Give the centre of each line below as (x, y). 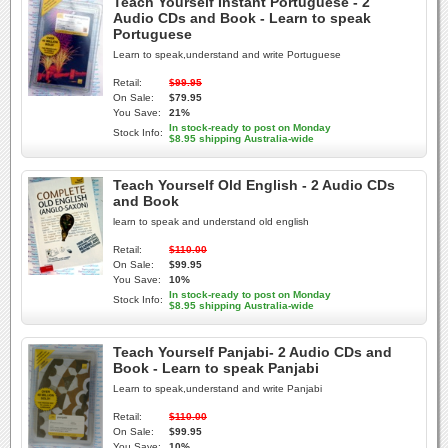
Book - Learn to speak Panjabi (216, 368)
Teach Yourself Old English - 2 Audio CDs (254, 185)
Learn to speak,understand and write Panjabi (217, 388)
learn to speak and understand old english (211, 221)
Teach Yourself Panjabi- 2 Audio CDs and (252, 352)
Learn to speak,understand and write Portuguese (227, 54)
